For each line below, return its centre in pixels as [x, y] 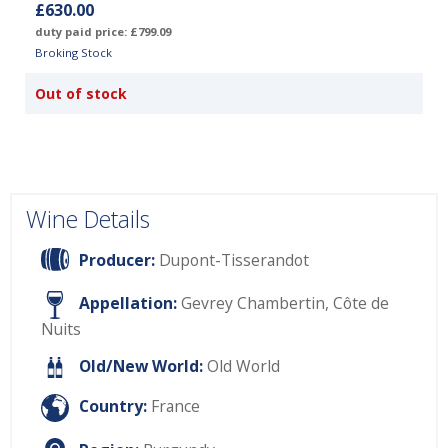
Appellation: [128, 303]
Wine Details [88, 219]
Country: [113, 406]
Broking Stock [73, 53]
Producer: [117, 259]
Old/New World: [140, 366]
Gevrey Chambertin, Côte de [283, 303]
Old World [243, 366]
